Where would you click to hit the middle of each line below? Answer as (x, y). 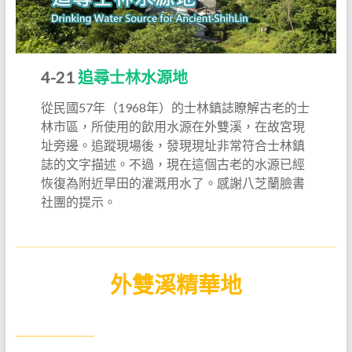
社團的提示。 (79, 202)
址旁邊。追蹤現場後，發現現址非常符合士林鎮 (173, 145)
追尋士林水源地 (133, 77)
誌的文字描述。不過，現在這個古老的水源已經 (173, 164)
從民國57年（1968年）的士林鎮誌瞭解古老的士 (176, 108)
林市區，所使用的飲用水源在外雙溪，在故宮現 (173, 126)
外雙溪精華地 (176, 285)
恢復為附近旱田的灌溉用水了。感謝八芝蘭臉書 (173, 183)
